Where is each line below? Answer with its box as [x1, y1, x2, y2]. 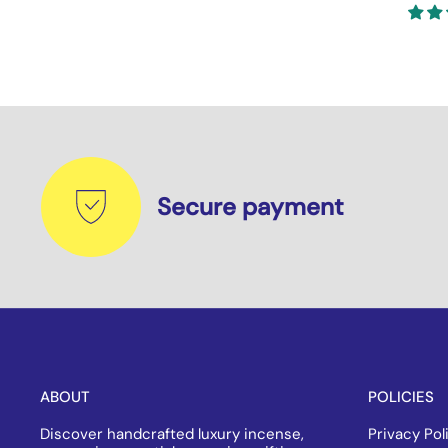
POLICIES [368, 387, 434, 408]
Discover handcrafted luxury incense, [40, 424, 304, 445]
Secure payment [157, 191, 344, 223]
